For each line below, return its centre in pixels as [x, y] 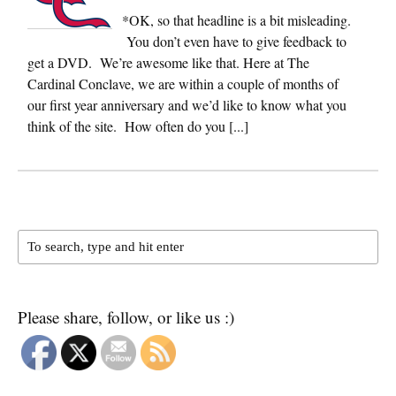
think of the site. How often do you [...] [138, 126]
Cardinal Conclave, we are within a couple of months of [183, 83]
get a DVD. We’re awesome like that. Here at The [168, 62]
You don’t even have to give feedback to [234, 41]
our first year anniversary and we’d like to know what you [187, 104]
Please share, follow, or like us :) [126, 316]
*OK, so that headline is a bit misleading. [236, 19]
